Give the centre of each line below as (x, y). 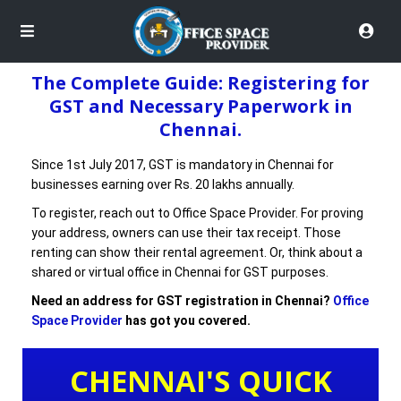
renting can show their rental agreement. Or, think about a (197, 252)
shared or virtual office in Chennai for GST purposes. (180, 272)
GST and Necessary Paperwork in (200, 106)
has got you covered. (187, 320)
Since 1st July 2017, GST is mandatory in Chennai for (183, 165)
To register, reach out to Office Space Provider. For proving (197, 213)
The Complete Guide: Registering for (200, 83)
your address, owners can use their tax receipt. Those (186, 233)
